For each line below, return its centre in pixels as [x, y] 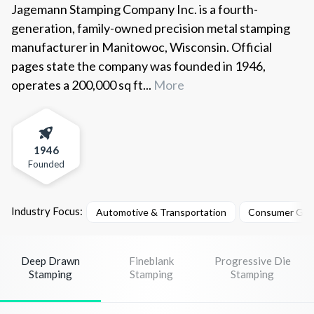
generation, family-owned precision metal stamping [151, 28]
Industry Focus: [47, 211]
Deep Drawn [50, 261]
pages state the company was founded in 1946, [138, 66]
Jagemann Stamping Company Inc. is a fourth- [135, 9]
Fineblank [151, 261]
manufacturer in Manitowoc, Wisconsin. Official [142, 47]
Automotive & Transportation [161, 212]
